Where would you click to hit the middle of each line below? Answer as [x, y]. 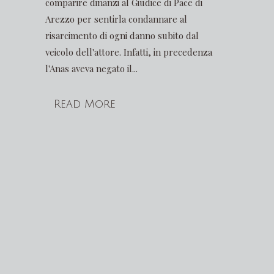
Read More [85, 104]
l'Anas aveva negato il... [91, 68]
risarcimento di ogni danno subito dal [122, 35]
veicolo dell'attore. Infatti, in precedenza [129, 52]
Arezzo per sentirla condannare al [116, 19]
